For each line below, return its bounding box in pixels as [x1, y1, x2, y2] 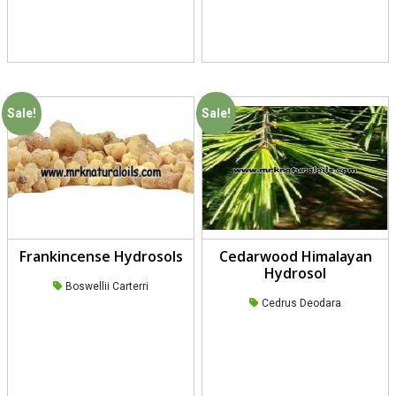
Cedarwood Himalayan [218, 247, 372, 267]
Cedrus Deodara [259, 297, 341, 310]
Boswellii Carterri [63, 280, 148, 293]
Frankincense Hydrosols [19, 247, 183, 267]
